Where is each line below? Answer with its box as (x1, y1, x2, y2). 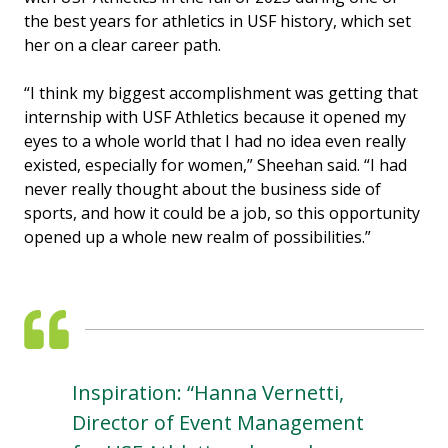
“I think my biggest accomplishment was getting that (24, 82, 418, 105)
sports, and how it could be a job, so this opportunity (24, 202, 420, 225)
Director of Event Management (72, 409, 364, 437)
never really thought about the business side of (24, 178, 381, 201)
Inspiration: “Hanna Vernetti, (72, 379, 344, 407)
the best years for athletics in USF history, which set (24, 10, 411, 33)
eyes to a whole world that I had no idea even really (24, 130, 406, 153)
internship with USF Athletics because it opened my (24, 106, 406, 129)
